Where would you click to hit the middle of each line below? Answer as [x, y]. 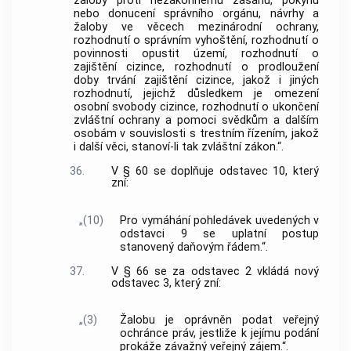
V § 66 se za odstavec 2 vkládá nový [215, 272]
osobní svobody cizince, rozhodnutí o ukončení [196, 107]
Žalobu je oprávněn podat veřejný [219, 320]
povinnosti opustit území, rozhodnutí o [196, 53]
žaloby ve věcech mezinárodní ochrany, [196, 27]
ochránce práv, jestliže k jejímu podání [219, 334]
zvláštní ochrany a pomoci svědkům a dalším [196, 120]
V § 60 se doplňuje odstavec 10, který [215, 172]
